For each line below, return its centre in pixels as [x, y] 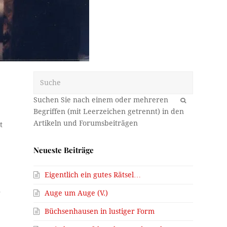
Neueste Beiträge [64, 150]
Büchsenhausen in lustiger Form [100, 211]
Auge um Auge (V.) [77, 193]
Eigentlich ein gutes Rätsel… [93, 175]
